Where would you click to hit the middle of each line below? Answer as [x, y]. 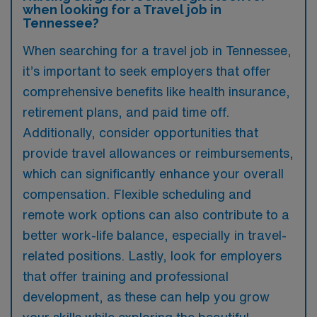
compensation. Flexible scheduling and [137, 194]
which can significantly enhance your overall [153, 173]
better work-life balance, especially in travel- [155, 235]
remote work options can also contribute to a [156, 214]
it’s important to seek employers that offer [147, 70]
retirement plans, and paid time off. [126, 111]
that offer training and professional [126, 276]
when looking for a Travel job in [122, 9]
